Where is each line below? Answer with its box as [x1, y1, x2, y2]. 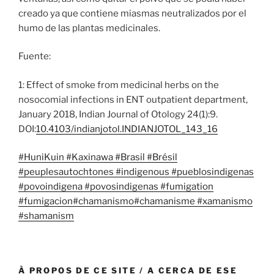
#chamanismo [73, 196, 134, 207]
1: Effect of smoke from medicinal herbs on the [18, 79, 219, 91]
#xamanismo [197, 196, 253, 207]
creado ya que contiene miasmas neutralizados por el [18, 7, 246, 19]
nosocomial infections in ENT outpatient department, [18, 94, 248, 105]
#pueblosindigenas [171, 166, 254, 178]
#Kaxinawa [66, 152, 115, 163]
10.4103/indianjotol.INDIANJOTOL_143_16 [36, 123, 218, 135]
